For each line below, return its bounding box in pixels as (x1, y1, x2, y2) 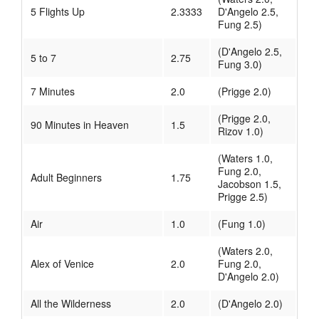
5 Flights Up (31, 4, 85, 19)
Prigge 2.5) (218, 189, 268, 204)
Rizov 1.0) (218, 124, 263, 139)
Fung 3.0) (218, 57, 262, 72)
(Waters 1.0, (218, 151, 273, 166)
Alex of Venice (31, 256, 94, 271)
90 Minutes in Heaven (31, 117, 129, 132)
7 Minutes (31, 84, 75, 99)
